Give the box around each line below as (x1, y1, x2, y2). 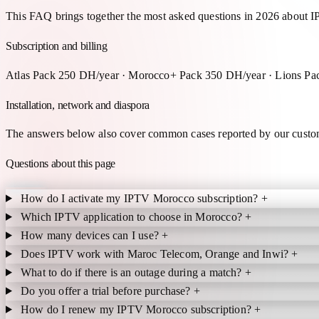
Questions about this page (6, 157, 115, 169)
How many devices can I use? (21, 229, 162, 241)
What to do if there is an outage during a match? (21, 266, 245, 278)
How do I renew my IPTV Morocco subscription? (21, 303, 255, 315)
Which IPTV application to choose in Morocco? (21, 210, 246, 223)
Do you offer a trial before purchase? (21, 284, 194, 297)
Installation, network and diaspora (6, 98, 150, 111)
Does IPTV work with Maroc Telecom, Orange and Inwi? (21, 247, 292, 260)
